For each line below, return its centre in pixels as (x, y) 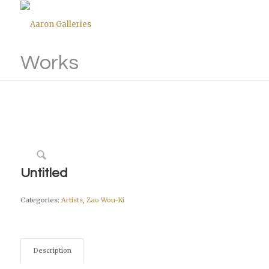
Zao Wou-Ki (105, 200)
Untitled (44, 173)
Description (52, 250)
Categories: (41, 200)
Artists (72, 200)
